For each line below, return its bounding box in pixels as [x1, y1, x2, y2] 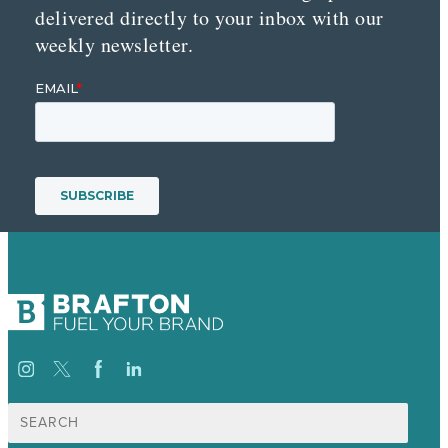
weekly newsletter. [35, 31, 193, 59]
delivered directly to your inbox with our [35, 4, 384, 32]
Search [7, 401, 50, 419]
